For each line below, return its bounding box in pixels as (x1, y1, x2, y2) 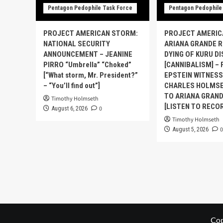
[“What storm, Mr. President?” (43, 71, 138, 80)
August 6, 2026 (52, 105, 88, 112)
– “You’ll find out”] (43, 81, 100, 91)
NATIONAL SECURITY (43, 39, 110, 49)
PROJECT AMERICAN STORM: (43, 29, 138, 38)
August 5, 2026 (173, 126, 209, 133)
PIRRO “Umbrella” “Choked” (43, 60, 131, 70)
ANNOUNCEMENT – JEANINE (43, 50, 132, 59)
